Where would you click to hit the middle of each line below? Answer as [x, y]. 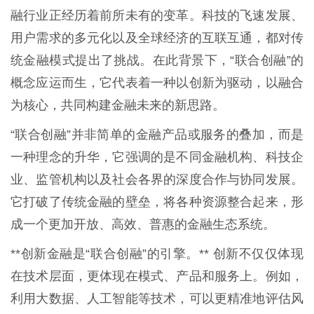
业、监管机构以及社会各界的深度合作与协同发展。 [157, 179]
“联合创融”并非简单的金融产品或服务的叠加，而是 [157, 134]
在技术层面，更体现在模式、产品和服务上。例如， [157, 276]
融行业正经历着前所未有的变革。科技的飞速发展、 [157, 15]
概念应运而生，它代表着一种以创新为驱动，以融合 [157, 82]
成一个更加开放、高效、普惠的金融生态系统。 [143, 224]
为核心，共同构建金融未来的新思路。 [118, 105]
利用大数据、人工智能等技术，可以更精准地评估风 [157, 298]
